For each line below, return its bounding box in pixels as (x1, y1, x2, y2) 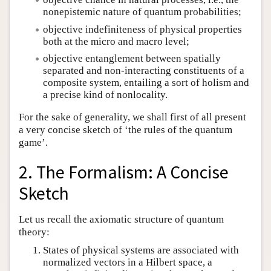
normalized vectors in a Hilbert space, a (43, 256, 212, 268)
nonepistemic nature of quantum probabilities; (43, 6, 241, 18)
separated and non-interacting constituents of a (43, 64, 244, 76)
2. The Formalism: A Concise (19, 161, 229, 184)
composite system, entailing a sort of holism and (43, 76, 249, 88)
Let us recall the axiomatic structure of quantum (19, 214, 224, 225)
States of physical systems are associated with (43, 244, 239, 256)
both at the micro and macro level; (43, 35, 189, 47)
